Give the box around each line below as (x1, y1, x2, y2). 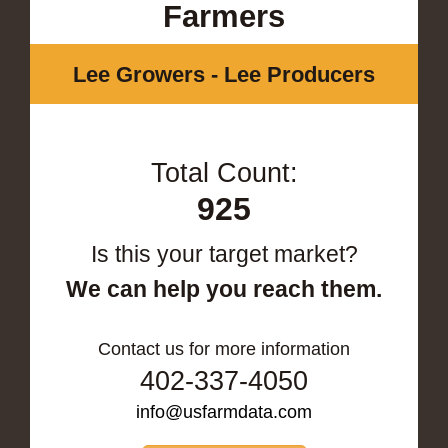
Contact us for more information (98, 338, 350, 359)
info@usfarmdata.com (136, 401, 312, 422)
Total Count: (150, 157, 298, 188)
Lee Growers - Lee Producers (73, 61, 375, 87)
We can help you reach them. (66, 275, 382, 302)
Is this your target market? (90, 240, 358, 267)
